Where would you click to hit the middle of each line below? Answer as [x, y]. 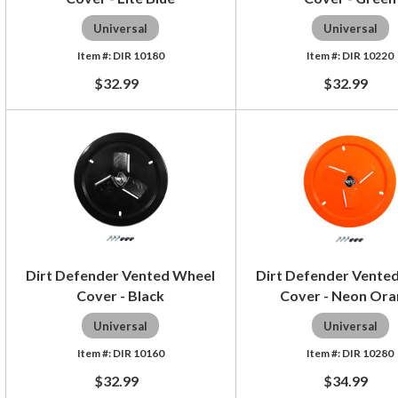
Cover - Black [121, 295]
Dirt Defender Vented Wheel [121, 275]
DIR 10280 [368, 353]
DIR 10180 [138, 55]
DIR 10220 [368, 55]
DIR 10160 [138, 353]
